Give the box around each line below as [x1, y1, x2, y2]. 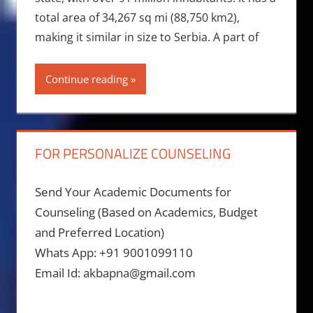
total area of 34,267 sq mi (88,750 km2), [34, 10, 240, 26]
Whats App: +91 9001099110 [34, 244, 193, 261]
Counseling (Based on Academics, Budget [34, 203, 258, 220]
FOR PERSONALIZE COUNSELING [34, 143, 231, 165]
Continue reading [45, 72, 128, 87]
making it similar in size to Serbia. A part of [34, 29, 259, 45]
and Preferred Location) [34, 224, 164, 240]
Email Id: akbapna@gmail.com [34, 264, 196, 281]
